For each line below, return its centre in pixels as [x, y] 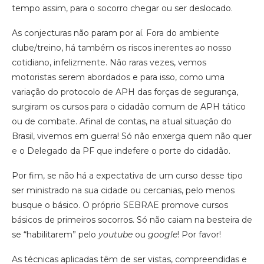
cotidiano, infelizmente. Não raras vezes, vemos [109, 63]
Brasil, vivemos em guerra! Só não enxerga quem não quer [132, 136]
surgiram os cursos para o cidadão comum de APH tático [129, 107]
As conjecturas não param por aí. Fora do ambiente [115, 33]
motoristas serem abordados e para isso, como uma [118, 77]
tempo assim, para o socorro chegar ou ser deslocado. [122, 9]
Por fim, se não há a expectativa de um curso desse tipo [127, 176]
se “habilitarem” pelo [55, 235]
